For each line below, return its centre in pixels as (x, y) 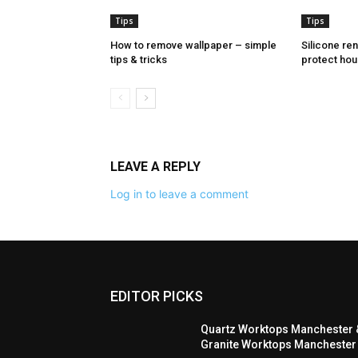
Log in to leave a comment (179, 194)
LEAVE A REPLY (155, 167)
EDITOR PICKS (157, 296)
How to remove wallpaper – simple (193, 46)
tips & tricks (139, 60)
